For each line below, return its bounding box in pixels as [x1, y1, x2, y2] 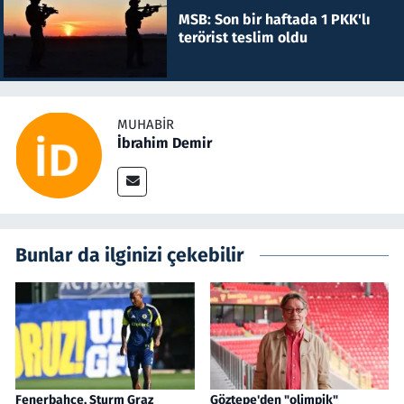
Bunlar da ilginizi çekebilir [15, 243, 244, 268]
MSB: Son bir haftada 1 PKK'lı [178, 10, 371, 28]
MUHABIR [117, 115, 174, 133]
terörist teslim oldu [178, 28, 308, 46]
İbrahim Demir [117, 133, 212, 151]
